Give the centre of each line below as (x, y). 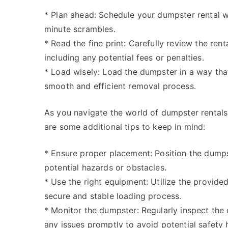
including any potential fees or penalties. (124, 58)
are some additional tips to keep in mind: (125, 127)
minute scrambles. (80, 29)
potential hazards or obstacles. (105, 167)
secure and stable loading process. (113, 196)
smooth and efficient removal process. (120, 86)
